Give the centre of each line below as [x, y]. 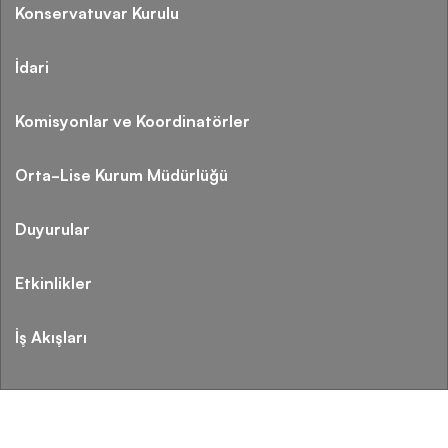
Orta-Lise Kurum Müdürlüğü [121, 174]
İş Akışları [51, 336]
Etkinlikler [53, 282]
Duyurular [52, 228]
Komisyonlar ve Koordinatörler [132, 120]
